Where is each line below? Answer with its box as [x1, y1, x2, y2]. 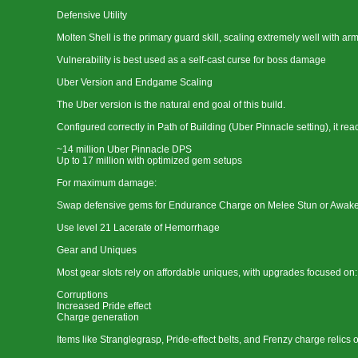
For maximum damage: [57, 177, 157, 189]
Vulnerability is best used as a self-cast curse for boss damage [57, 54, 326, 66]
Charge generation [57, 312, 139, 323]
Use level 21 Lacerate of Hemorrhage [57, 222, 220, 233]
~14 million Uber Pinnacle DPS [57, 144, 192, 155]
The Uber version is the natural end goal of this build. [57, 99, 285, 110]
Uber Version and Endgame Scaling [57, 77, 213, 88]
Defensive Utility [57, 10, 127, 21]
